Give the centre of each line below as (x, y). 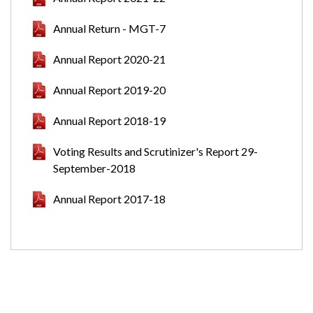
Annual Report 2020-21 (109, 59)
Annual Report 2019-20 (109, 90)
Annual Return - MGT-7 (109, 28)
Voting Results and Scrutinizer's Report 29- (155, 151)
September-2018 (94, 168)
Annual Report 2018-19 (109, 121)
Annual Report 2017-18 (109, 199)
